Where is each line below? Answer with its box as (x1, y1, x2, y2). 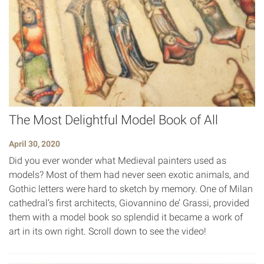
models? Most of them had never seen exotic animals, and (9, 169, 249, 181)
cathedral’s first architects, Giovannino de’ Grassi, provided (9, 197, 249, 209)
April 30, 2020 (9, 139, 60, 149)
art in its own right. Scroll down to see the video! (9, 226, 206, 237)
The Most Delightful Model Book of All (9, 113, 218, 128)
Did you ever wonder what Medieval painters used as (9, 155, 226, 167)
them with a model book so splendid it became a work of (9, 212, 243, 223)
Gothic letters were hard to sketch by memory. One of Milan (9, 183, 253, 195)
